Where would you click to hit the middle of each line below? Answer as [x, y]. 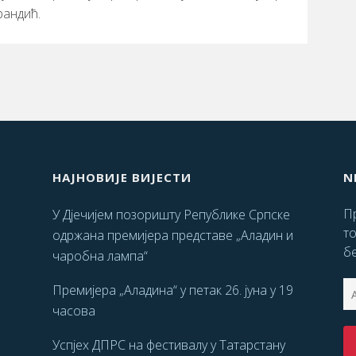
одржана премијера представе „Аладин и [172, 236]
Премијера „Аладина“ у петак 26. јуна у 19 [172, 290]
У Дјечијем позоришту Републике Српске [171, 215]
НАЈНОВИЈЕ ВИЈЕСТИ [122, 178]
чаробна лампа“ [100, 256]
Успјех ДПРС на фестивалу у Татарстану [168, 345]
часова [74, 311]
